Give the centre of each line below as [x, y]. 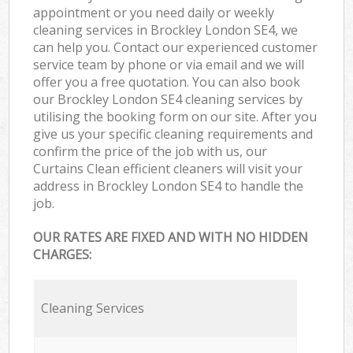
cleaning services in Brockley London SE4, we [166, 30]
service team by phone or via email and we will [169, 64]
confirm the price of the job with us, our [150, 151]
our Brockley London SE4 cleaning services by [168, 99]
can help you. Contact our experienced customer [176, 47]
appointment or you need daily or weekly [154, 12]
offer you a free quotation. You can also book [167, 82]
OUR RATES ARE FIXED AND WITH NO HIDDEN [171, 238]
